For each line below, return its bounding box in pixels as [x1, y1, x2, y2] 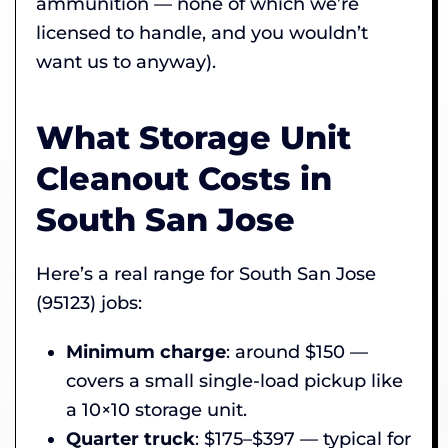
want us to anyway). [36, 50, 216, 73]
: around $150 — [226, 340, 368, 363]
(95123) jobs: [36, 291, 142, 314]
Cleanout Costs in [36, 158, 332, 198]
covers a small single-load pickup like [66, 369, 403, 392]
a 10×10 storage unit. [66, 398, 247, 421]
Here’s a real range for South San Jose [36, 262, 376, 285]
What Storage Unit [36, 117, 351, 157]
